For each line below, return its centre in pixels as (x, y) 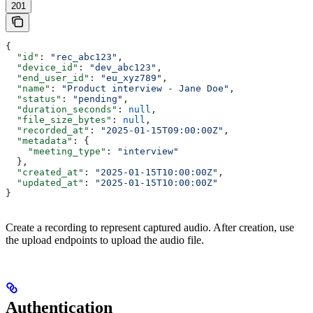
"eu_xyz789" (131, 78)
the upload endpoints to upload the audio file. (105, 240)
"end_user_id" (48, 78)
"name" (28, 89)
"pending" (98, 99)
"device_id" (42, 68)
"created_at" (45, 173)
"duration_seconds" (61, 110)
